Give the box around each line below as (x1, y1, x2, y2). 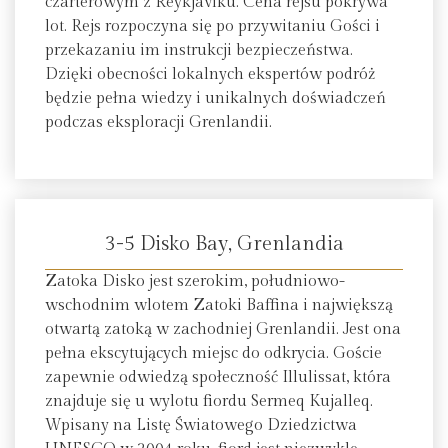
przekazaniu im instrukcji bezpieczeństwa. (45, 40, 353, 60)
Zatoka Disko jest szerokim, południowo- (45, 272, 345, 292)
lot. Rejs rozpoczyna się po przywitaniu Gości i (45, 16, 380, 36)
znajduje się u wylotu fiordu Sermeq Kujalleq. (45, 392, 373, 412)
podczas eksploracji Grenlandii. (45, 112, 272, 132)
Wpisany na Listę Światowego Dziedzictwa (45, 416, 357, 436)
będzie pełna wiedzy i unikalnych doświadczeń (45, 88, 386, 108)
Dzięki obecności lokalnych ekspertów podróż (45, 64, 375, 84)
